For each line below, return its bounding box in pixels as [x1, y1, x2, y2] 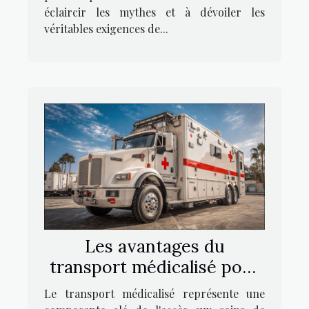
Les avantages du [84, 235, 225, 258]
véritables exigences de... [44, 21, 168, 37]
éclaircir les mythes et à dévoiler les [44, 5, 265, 20]
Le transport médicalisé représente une [44, 286, 265, 301]
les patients [108, 277, 201, 299]
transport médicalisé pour [49, 256, 260, 279]
